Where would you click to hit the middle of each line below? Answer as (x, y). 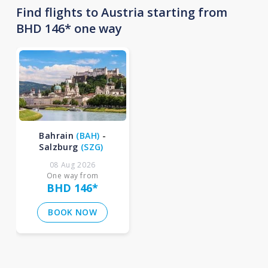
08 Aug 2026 (73, 165)
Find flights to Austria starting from (121, 12)
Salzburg (59, 147)
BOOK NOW (73, 212)
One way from (72, 176)
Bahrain (57, 136)
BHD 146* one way (69, 28)
